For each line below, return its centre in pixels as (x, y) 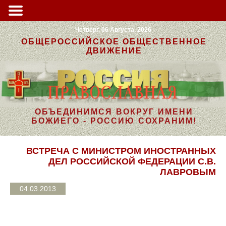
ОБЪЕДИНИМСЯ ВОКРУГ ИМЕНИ (114, 111)
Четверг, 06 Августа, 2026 (113, 30)
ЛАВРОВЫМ (188, 172)
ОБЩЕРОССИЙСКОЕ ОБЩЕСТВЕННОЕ (114, 42)
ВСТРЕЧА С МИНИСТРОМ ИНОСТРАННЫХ (121, 151)
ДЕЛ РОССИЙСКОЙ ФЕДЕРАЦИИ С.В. (132, 161)
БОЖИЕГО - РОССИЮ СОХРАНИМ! (114, 121)
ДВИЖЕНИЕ (114, 51)
